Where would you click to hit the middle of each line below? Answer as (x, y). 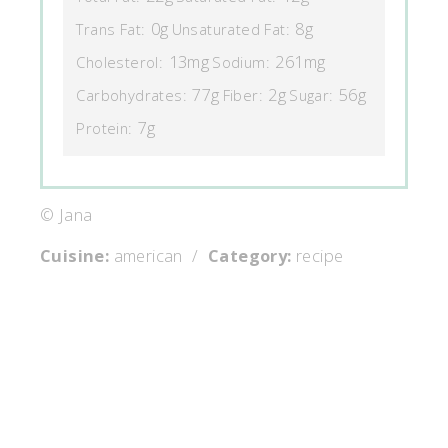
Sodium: (241, 62)
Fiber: (242, 95)
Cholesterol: (120, 62)
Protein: (104, 128)
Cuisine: (75, 256)
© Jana (66, 215)
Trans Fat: (111, 29)
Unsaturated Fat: (230, 29)
